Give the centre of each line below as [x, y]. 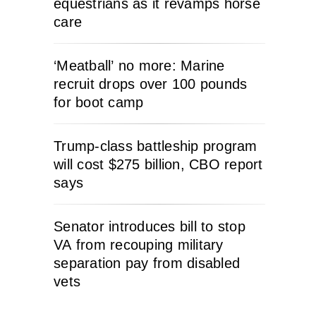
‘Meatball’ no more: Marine [139, 65]
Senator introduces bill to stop [150, 226]
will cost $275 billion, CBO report [158, 164]
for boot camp [99, 102]
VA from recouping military [139, 244]
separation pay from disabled [147, 263]
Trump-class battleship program [156, 146]
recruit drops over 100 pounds [151, 84]
